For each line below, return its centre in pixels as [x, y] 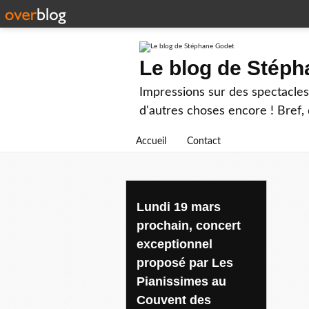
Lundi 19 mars [179, 207]
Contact [204, 141]
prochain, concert [189, 225]
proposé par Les [185, 262]
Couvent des [174, 300]
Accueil [151, 141]
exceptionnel [175, 244]
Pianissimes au [181, 281]
